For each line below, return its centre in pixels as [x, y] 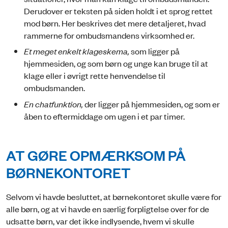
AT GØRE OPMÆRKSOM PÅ [96, 155]
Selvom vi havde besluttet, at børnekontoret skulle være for [114, 196]
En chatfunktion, [54, 104]
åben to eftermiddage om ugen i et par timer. [104, 116]
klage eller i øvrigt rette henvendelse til [95, 76]
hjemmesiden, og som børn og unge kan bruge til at [116, 63]
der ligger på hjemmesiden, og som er [152, 104]
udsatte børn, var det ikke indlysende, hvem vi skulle [100, 221]
